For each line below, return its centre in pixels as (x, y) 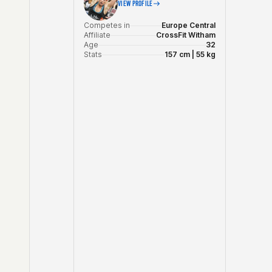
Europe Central (189, 25)
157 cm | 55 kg (190, 54)
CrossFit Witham (186, 35)
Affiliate (97, 35)
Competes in (107, 25)
